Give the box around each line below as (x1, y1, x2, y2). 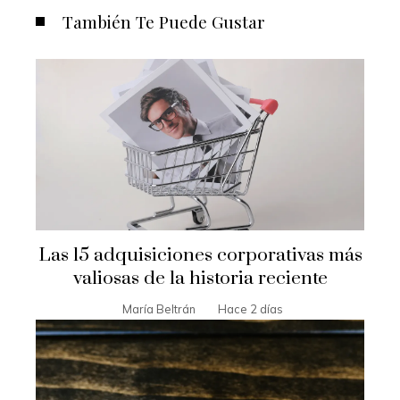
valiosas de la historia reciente (72, 267, 328, 291)
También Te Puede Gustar (62, 9, 265, 33)
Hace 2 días (217, 302, 283, 317)
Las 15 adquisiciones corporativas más (37, 244, 362, 268)
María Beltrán (121, 302, 196, 317)
